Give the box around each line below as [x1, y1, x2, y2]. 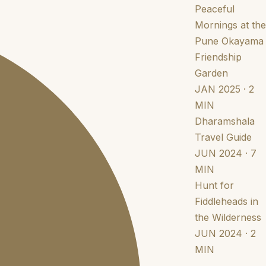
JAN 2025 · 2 [194, 83, 254, 95]
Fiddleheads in [194, 195, 258, 207]
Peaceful [194, 3, 235, 15]
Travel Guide [194, 131, 252, 143]
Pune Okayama [194, 35, 264, 47]
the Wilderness [194, 211, 261, 223]
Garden [194, 67, 228, 79]
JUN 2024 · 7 [194, 147, 256, 159]
